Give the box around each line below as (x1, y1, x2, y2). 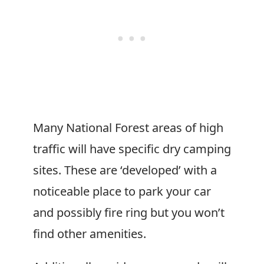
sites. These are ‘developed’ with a (33, 162, 217, 178)
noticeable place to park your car (33, 183, 211, 199)
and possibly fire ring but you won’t (33, 204, 225, 220)
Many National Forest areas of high (33, 120, 223, 136)
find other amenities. (33, 226, 146, 242)
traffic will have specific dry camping (33, 141, 231, 157)
